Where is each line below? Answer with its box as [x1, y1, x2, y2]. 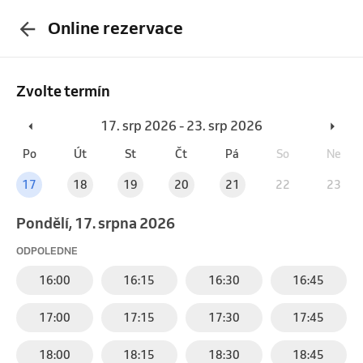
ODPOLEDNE [16, 244, 78, 257]
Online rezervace [47, 17, 183, 39]
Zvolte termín [16, 80, 110, 100]
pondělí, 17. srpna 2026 [26, 212, 175, 233]
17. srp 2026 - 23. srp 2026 [100, 117, 263, 134]
